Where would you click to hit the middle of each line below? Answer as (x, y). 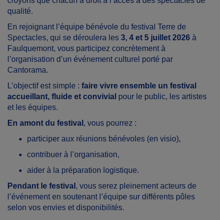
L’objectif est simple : (44, 86)
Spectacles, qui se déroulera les (64, 38)
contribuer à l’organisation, (73, 154)
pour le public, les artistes (162, 96)
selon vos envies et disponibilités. (66, 207)
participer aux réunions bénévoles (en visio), (104, 139)
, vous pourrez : (110, 123)
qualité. (20, 11)
